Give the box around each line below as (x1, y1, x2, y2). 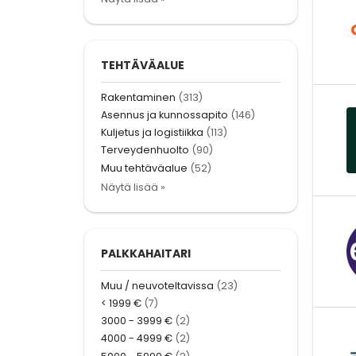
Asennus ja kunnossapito (101, 108, 228, 122)
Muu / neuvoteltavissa (101, 278, 214, 292)
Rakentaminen (101, 90, 176, 104)
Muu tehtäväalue (101, 161, 188, 175)
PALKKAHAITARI (101, 245, 191, 261)
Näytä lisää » (101, 180, 165, 194)
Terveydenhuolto (101, 143, 189, 157)
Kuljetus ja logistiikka (101, 126, 203, 140)
